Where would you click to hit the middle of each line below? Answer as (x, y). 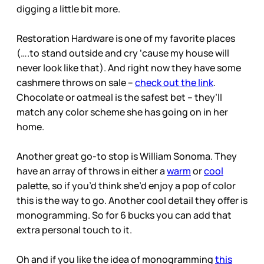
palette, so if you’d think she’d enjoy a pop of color (126, 186)
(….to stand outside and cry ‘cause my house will (123, 53)
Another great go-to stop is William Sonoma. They (127, 156)
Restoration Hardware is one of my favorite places (126, 39)
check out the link (174, 83)
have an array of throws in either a (92, 171)
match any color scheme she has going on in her (122, 112)
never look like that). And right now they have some (129, 68)
